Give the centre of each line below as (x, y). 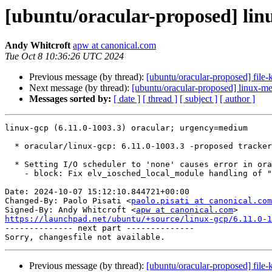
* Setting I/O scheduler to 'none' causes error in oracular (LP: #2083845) (10, 165)
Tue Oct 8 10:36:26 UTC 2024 (64, 56)
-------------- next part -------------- (100, 228)
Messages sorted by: (70, 99)
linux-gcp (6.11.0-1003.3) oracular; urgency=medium (126, 128)
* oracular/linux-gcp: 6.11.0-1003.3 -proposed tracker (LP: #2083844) (10, 146)
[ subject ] (199, 99)
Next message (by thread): (80, 88)
